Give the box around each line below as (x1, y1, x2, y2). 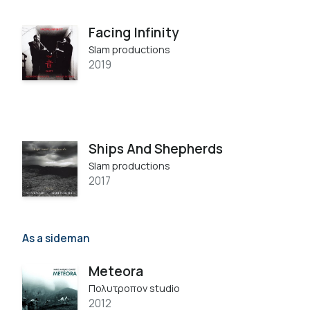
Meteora (89, 262, 143, 280)
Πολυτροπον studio (89, 281, 180, 295)
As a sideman (22, 230, 90, 246)
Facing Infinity (89, 23, 179, 42)
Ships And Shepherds (89, 139, 223, 158)
